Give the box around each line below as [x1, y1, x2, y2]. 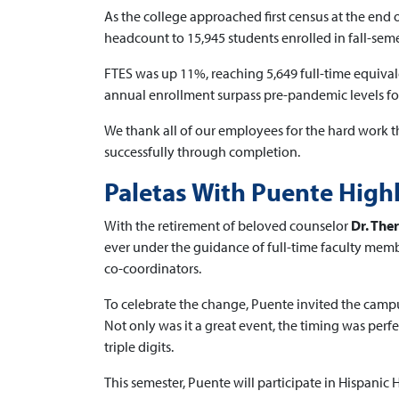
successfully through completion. [104, 142, 300, 160]
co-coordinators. [104, 259, 201, 277]
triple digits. [104, 338, 174, 355]
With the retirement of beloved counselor [104, 216, 351, 234]
